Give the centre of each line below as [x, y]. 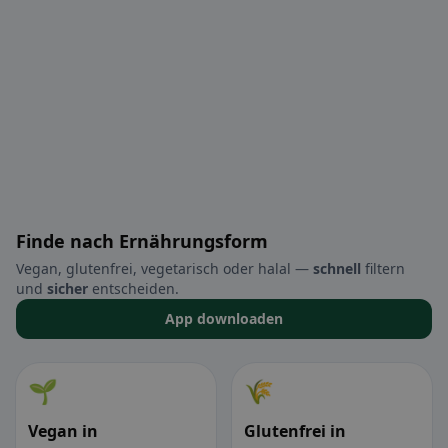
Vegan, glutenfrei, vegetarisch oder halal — [164, 269]
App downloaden [224, 319]
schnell [337, 269]
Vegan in [63, 431]
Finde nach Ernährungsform [142, 241]
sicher [67, 289]
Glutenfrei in [295, 431]
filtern [383, 269]
